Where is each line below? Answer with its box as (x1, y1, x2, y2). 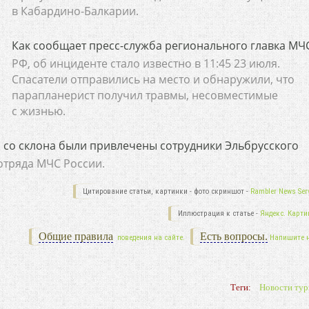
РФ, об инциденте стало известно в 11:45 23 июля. (11, 56, 280, 71)
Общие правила (38, 230, 113, 242)
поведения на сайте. (114, 233, 185, 242)
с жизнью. (11, 103, 66, 119)
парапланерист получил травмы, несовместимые (11, 88, 278, 103)
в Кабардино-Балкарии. (11, 3, 139, 19)
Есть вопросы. (199, 230, 268, 242)
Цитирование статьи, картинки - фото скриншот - (82, 187, 250, 196)
